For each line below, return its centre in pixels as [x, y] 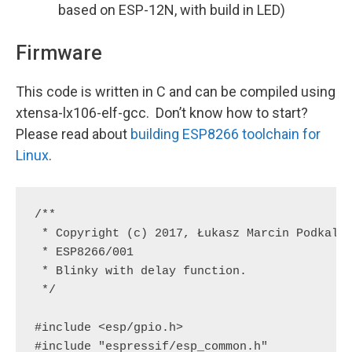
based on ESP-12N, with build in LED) [172, 10]
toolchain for [280, 134]
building [156, 134]
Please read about [73, 134]
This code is [55, 92]
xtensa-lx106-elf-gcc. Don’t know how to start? [162, 113]
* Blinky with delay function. [141, 271]
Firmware [59, 53]
